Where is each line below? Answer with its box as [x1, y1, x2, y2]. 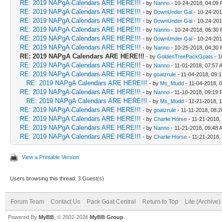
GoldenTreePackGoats [157, 53, 213, 59]
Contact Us [51, 198, 80, 205]
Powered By [8, 214, 39, 220]
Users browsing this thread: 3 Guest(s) [10, 175, 104, 181]
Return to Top [142, 198, 178, 205]
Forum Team [10, 198, 44, 205]
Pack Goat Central [87, 198, 136, 205]
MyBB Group [90, 214, 123, 220]
